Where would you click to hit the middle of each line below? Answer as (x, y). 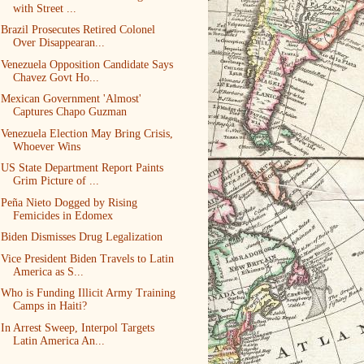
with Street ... (44, 8)
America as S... (48, 271)
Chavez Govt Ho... (56, 77)
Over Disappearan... (58, 43)
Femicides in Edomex (63, 215)
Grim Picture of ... (56, 181)
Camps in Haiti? (50, 306)
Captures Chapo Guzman (69, 112)
